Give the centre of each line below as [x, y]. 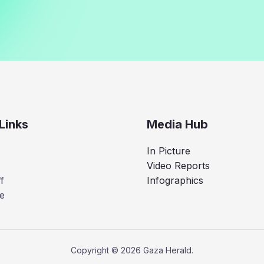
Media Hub [177, 124]
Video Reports [178, 165]
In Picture [169, 151]
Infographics [175, 180]
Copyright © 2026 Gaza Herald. [132, 250]
